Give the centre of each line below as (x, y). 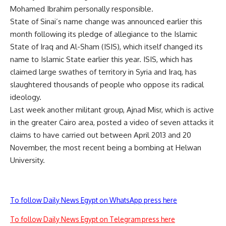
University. (27, 160)
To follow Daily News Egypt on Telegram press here (93, 219)
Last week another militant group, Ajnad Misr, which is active (112, 109)
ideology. (26, 97)
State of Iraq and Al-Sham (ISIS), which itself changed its (106, 46)
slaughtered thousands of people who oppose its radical (107, 84)
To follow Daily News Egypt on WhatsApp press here (94, 200)
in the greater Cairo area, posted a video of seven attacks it (112, 122)
